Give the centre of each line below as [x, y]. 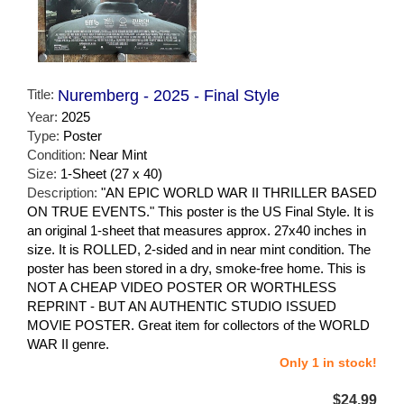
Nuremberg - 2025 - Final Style [169, 96]
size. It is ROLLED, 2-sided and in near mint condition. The [199, 250]
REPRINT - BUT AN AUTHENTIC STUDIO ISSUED [182, 307]
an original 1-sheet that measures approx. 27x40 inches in [197, 231]
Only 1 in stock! [328, 363]
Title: [42, 95]
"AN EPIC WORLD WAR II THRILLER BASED [239, 193]
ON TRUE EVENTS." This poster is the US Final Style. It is [201, 212]
